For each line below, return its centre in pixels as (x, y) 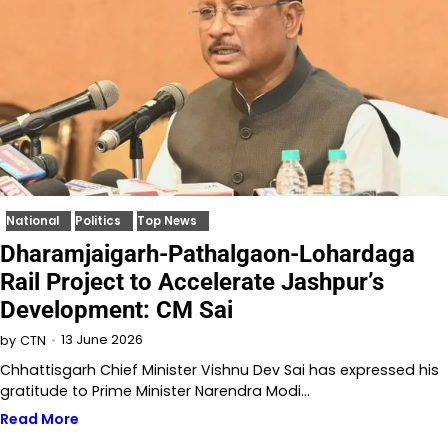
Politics (98, 221)
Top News (167, 221)
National (32, 221)
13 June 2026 (102, 340)
